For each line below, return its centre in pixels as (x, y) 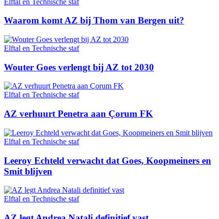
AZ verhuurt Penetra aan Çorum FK (78, 114)
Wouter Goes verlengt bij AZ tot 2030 (79, 67)
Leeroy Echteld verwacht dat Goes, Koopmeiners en (108, 160)
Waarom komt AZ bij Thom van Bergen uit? (94, 21)
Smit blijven (28, 171)
